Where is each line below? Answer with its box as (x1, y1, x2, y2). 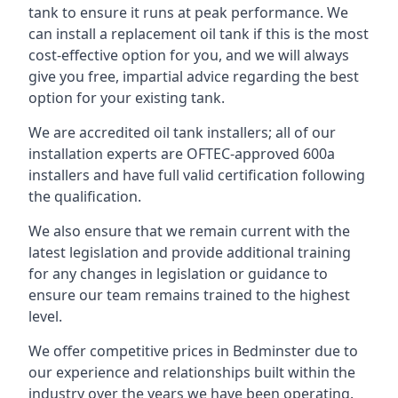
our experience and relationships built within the (28, 362, 355, 382)
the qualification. (28, 187, 141, 206)
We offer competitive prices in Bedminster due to (28, 341, 358, 361)
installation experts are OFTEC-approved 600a (28, 144, 335, 163)
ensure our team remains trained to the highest (28, 285, 350, 305)
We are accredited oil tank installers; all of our (28, 123, 336, 142)
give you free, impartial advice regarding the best (28, 67, 359, 86)
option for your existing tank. (28, 88, 225, 107)
